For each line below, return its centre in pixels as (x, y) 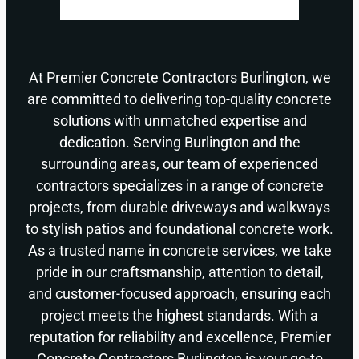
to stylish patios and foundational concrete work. (179, 229)
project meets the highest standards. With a (179, 316)
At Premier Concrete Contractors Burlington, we (179, 78)
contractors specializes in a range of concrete (179, 186)
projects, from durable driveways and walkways (179, 208)
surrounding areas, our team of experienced (179, 164)
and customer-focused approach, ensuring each (179, 294)
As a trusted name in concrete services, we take (179, 251)
